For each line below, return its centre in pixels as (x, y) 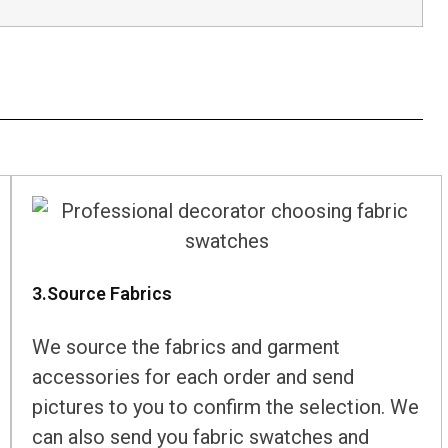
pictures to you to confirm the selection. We (226, 407)
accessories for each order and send (193, 377)
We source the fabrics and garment (186, 347)
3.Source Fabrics (104, 294)
